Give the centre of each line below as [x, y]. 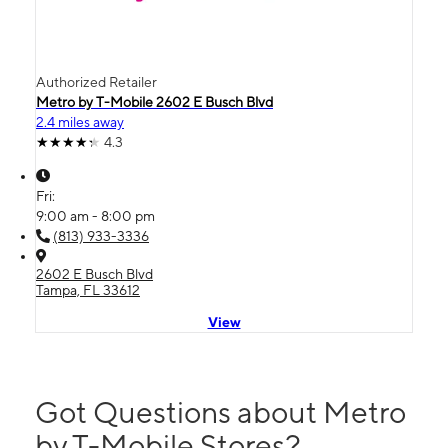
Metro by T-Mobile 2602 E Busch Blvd [154, 102]
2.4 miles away [80, 122]
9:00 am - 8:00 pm [95, 216]
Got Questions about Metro [220, 412]
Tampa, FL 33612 [88, 290]
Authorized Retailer [96, 82]
